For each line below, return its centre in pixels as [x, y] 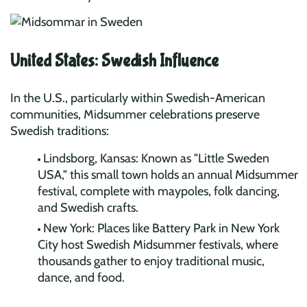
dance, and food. [81, 277]
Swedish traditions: [60, 131]
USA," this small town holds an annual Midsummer [168, 174]
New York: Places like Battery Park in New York [161, 228]
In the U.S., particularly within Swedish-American [138, 98]
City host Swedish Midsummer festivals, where [158, 244]
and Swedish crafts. [88, 207]
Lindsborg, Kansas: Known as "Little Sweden [156, 158]
